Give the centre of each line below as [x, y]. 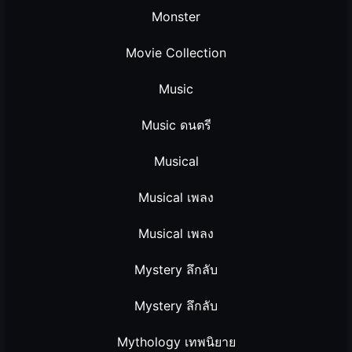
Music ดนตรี [176, 125]
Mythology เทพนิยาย [176, 342]
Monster [176, 17]
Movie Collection [176, 53]
